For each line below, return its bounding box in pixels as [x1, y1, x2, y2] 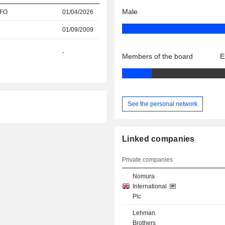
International [133, 183, 167, 190]
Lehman [133, 209, 156, 217]
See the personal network [128, 100, 198, 107]
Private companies [122, 156, 173, 164]
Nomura [133, 173, 155, 180]
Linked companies [122, 135, 195, 144]
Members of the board [122, 52, 193, 61]
